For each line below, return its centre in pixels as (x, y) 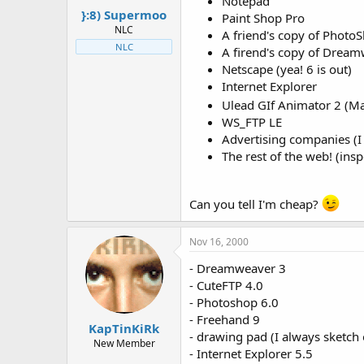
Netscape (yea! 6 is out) (287, 69)
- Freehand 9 (225, 319)
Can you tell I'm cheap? (256, 204)
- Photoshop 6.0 (234, 302)
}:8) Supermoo (124, 14)
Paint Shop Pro (263, 18)
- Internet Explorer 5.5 (251, 353)
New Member (124, 343)
